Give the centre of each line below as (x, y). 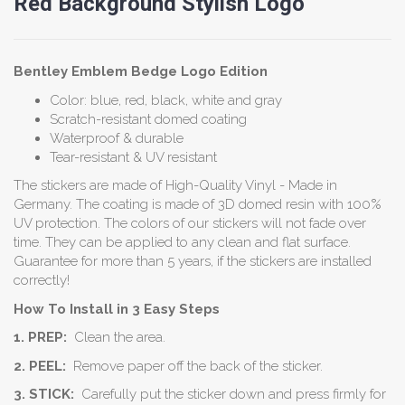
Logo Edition (222, 72)
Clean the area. (118, 338)
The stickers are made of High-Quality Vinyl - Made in (175, 186)
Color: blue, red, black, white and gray (166, 100)
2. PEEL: (40, 366)
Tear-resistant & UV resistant (133, 157)
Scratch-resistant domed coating (148, 119)
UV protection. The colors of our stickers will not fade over (190, 224)
